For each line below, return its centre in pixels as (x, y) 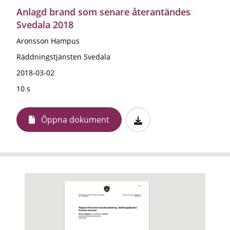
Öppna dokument (75, 119)
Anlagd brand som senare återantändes (103, 12)
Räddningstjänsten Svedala (63, 56)
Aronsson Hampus (48, 41)
